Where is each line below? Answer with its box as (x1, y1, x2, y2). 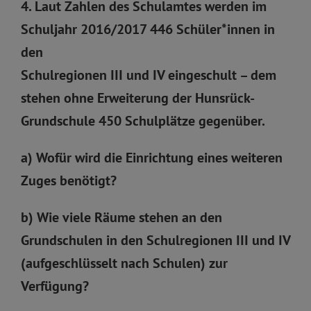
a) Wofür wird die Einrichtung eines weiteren (21, 148, 283, 167)
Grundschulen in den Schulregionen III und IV (21, 230, 290, 249)
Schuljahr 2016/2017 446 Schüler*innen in (21, 19, 275, 38)
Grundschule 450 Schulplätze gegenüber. (21, 111, 265, 130)
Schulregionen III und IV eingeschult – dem (21, 65, 276, 84)
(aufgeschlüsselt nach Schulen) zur (21, 253, 228, 272)
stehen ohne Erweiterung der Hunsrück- (21, 88, 255, 107)
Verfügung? (21, 276, 89, 295)
